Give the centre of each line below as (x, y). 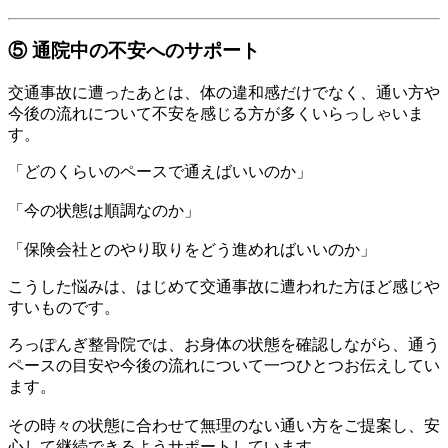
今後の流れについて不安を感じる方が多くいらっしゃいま (216, 113)
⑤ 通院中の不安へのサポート (134, 51)
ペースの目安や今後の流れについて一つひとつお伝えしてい (224, 365)
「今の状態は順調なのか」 (104, 210)
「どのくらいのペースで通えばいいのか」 (160, 171)
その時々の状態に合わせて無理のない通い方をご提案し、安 (224, 425)
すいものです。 (64, 307)
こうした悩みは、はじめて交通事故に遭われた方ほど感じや (224, 286)
